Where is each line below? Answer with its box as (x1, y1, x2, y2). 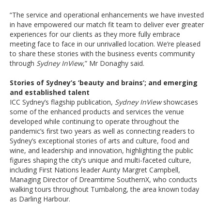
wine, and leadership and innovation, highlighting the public (10, 146, 193, 155)
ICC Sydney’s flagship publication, (10, 97, 115, 107)
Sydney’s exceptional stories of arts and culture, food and (10, 136, 189, 145)
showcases (161, 97, 198, 107)
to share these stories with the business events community (10, 49, 195, 58)
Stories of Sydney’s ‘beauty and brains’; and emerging (10, 78, 198, 87)
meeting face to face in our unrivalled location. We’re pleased (10, 39, 201, 48)
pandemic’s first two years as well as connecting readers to (10, 126, 195, 136)
